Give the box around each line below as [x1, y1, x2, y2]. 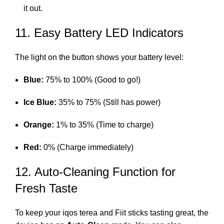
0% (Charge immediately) [41, 142, 133, 151]
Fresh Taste [15, 181, 77, 195]
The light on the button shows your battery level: [15, 52, 183, 61]
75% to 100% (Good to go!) [43, 75, 140, 84]
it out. [23, 3, 42, 12]
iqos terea [62, 208, 97, 217]
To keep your [15, 208, 62, 217]
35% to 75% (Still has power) [56, 97, 160, 106]
